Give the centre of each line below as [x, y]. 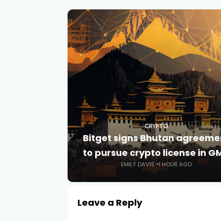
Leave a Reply [110, 202]
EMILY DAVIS [138, 164]
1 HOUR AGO [175, 164]
